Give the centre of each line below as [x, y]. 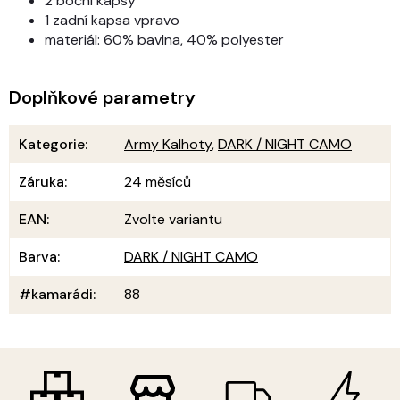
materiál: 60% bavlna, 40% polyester [164, 39]
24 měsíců [158, 181]
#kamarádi [56, 294]
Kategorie [52, 144]
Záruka [42, 181]
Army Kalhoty [168, 144]
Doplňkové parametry [102, 97]
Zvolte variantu [173, 219]
